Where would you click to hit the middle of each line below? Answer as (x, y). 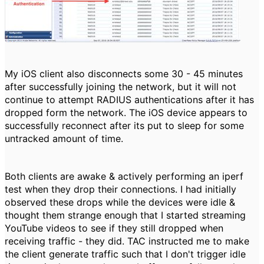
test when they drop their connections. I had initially (121, 189)
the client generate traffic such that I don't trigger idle (125, 254)
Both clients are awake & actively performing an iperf (124, 176)
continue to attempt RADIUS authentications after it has (129, 100)
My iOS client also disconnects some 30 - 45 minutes (124, 74)
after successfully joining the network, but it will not (121, 87)
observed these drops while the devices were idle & (120, 202)
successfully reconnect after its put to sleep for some (124, 126)
